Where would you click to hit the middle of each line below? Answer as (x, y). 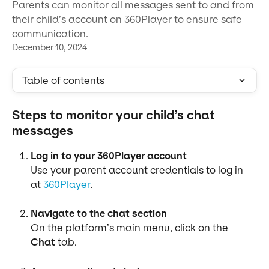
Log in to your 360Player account (109, 156)
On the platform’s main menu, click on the (131, 228)
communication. (50, 34)
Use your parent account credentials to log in (138, 170)
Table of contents (63, 80)
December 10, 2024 (50, 47)
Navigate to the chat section (99, 213)
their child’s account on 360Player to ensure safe (127, 19)
